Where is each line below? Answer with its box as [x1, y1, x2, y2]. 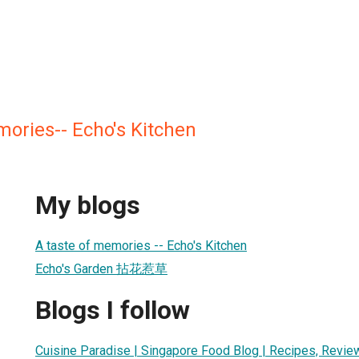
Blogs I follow [35, 295, 190, 326]
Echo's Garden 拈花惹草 [35, 260, 167, 276]
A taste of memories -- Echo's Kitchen [35, 237, 247, 253]
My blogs [35, 190, 140, 221]
